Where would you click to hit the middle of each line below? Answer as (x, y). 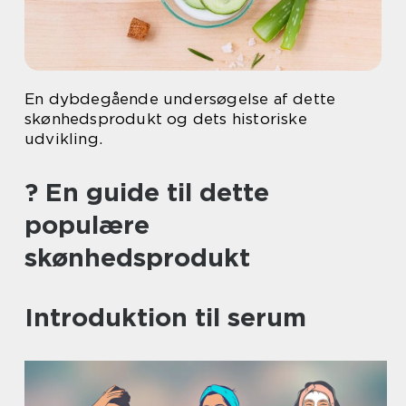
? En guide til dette (147, 192)
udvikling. (63, 139)
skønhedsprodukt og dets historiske (166, 119)
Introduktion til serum (165, 317)
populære (87, 225)
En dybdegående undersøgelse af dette (180, 99)
